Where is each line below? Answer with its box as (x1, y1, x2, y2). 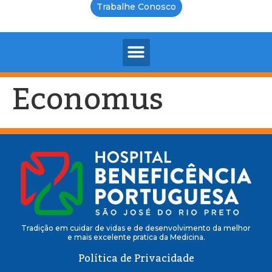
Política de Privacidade (78, 249, 194, 269)
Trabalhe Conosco (96, 1, 176, 13)
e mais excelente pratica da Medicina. (67, 233, 205, 242)
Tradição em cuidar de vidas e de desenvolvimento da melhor (21, 223, 251, 233)
